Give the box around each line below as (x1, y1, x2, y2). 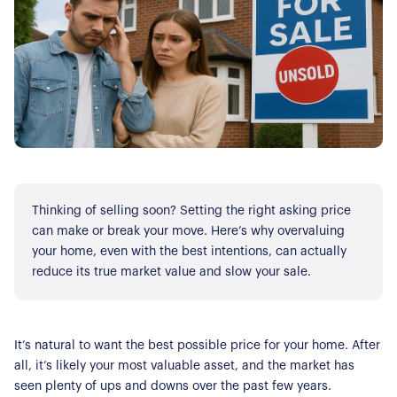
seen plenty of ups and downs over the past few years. (14, 379, 331, 393)
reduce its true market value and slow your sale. (32, 265, 311, 278)
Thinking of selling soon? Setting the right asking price (32, 204, 351, 217)
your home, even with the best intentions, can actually (32, 245, 346, 258)
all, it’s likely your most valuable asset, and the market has (14, 359, 354, 372)
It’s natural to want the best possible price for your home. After (14, 339, 380, 352)
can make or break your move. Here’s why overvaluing (32, 224, 345, 237)
